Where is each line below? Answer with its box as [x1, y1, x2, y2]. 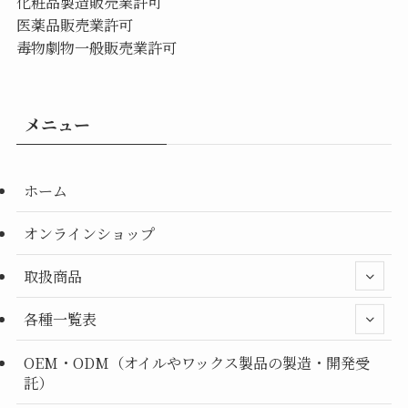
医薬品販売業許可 [15, 13, 133, 36]
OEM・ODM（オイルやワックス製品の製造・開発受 [23, 351, 370, 373]
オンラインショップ [23, 221, 155, 244]
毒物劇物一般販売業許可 [15, 36, 177, 58]
